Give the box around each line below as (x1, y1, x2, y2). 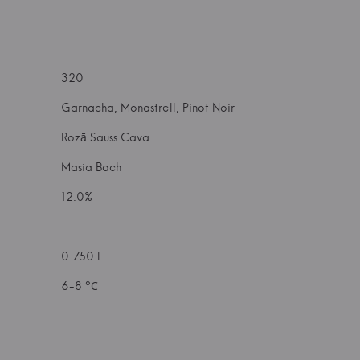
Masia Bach (61, 160, 121, 174)
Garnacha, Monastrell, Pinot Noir (61, 100, 235, 115)
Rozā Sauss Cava (61, 130, 149, 145)
